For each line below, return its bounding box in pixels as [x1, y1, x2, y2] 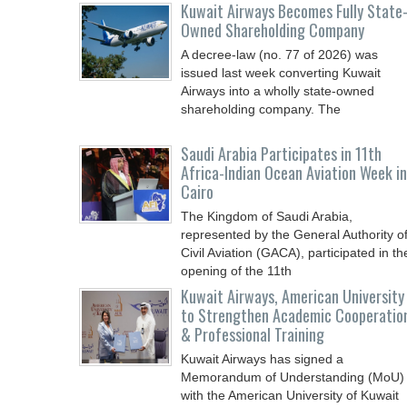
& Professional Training [181, 323, 324, 346]
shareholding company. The [181, 102, 341, 116]
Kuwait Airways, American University [181, 284, 404, 308]
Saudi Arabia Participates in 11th [181, 142, 382, 165]
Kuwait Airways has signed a [181, 352, 343, 366]
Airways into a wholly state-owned [181, 84, 374, 98]
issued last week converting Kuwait [181, 65, 381, 80]
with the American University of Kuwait [181, 388, 399, 402]
